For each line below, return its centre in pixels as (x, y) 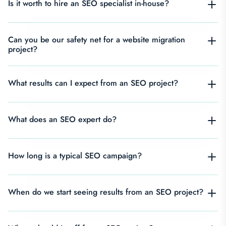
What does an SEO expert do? (62, 119)
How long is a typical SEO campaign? (75, 155)
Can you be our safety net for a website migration (97, 39)
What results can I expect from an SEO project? (93, 83)
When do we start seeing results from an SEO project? (106, 192)
